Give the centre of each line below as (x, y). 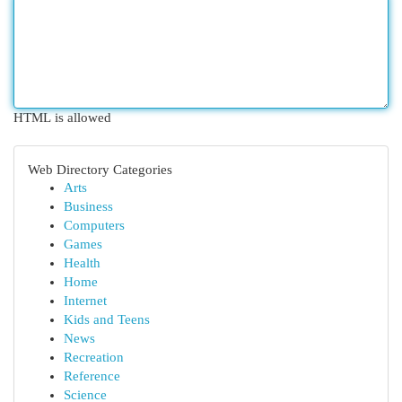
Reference (92, 376)
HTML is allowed (62, 118)
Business (88, 206)
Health (82, 263)
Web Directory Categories (100, 169)
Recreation (94, 357)
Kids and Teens (107, 319)
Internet (85, 301)
